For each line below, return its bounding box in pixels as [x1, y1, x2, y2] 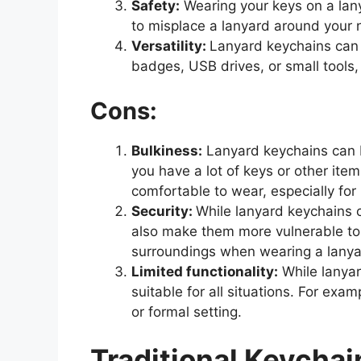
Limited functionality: [131, 263, 278, 280]
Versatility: [131, 38, 210, 55]
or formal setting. [131, 303, 242, 320]
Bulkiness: [131, 142, 202, 159]
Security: [131, 202, 196, 219]
